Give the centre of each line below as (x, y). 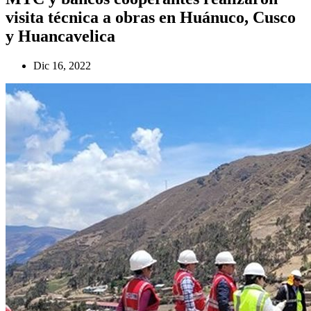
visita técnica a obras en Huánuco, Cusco (151, 17)
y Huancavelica (60, 36)
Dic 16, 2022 (62, 65)
